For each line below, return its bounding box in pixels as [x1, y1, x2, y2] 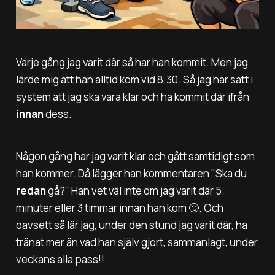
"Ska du [211, 166, 247, 180]
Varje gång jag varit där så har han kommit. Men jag [15, 55, 248, 70]
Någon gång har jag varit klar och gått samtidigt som [15, 149, 255, 163]
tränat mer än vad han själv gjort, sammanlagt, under [15, 234, 258, 249]
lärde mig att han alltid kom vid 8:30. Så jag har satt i [15, 72, 253, 87]
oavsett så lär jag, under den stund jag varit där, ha [15, 217, 247, 232]
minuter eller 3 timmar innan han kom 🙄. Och [15, 200, 223, 215]
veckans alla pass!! [15, 252, 104, 266]
